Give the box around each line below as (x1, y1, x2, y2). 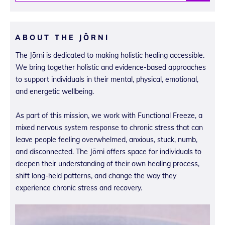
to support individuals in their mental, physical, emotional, (16, 74, 198, 84)
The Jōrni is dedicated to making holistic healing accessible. (16, 50, 204, 60)
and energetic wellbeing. (16, 86, 94, 96)
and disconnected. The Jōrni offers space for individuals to (16, 147, 201, 156)
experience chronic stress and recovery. (16, 183, 142, 192)
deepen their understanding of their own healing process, (16, 159, 199, 168)
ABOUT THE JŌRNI (15, 33, 109, 42)
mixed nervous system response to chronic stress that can (16, 123, 203, 132)
